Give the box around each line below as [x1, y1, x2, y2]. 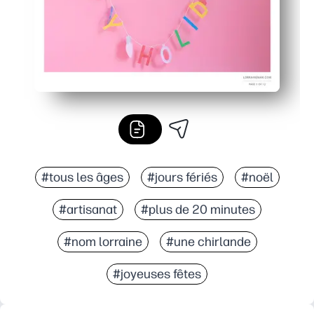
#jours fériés [146, 169, 217, 185]
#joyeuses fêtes [113, 266, 201, 282]
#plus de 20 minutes [141, 201, 255, 217]
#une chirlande [165, 233, 251, 250]
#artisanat [59, 201, 117, 217]
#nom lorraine [63, 233, 142, 250]
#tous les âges [41, 169, 123, 185]
